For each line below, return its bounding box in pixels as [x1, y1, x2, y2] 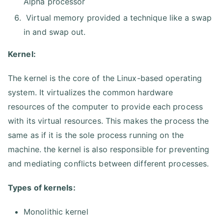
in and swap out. [24, 27, 86, 37]
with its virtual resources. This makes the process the [8, 115, 209, 126]
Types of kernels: [8, 182, 76, 192]
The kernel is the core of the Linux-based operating [8, 73, 202, 83]
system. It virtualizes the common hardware [8, 87, 173, 97]
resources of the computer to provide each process [8, 101, 203, 111]
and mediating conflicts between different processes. [8, 158, 209, 168]
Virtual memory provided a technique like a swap [24, 12, 212, 23]
